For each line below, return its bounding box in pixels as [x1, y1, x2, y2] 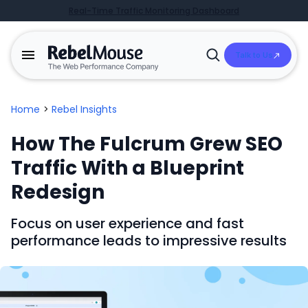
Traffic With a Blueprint [11, 155, 244, 182]
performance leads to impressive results [11, 231, 287, 251]
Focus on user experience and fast [11, 214, 244, 234]
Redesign [11, 179, 104, 206]
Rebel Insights [52, 102, 117, 117]
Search [202, 68, 234, 82]
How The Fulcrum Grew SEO [11, 131, 283, 158]
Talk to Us [235, 49, 273, 60]
